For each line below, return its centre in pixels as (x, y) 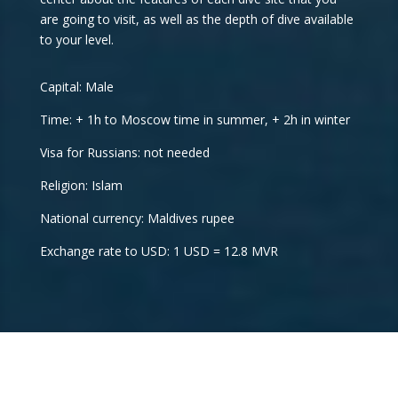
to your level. (76, 40)
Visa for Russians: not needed (124, 152)
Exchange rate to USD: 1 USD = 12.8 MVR (159, 251)
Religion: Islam (81, 185)
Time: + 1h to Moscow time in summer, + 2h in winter (195, 119)
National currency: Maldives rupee (137, 218)
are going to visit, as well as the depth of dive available (196, 19)
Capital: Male (76, 87)
